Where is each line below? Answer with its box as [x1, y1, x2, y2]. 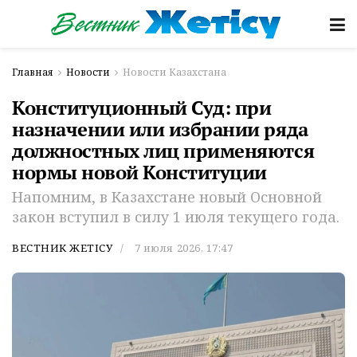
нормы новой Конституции [12, 159, 267, 185]
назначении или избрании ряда [12, 116, 308, 142]
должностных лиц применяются [12, 138, 315, 163]
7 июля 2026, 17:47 [134, 240, 233, 255]
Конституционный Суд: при [12, 95, 272, 120]
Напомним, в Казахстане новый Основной [12, 186, 322, 206]
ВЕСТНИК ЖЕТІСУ [12, 240, 113, 255]
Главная [12, 65, 53, 79]
